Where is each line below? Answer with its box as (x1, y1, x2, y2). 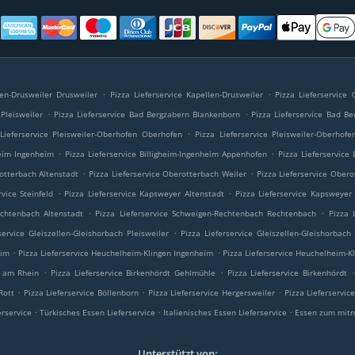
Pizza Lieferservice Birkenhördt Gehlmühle (50, 267, 216, 278)
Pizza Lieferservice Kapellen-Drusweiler (109, 89, 263, 100)
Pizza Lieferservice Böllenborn (23, 287, 139, 298)
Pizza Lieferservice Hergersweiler (147, 287, 275, 298)
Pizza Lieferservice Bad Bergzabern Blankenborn (54, 109, 241, 120)
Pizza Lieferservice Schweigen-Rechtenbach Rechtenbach (95, 208, 317, 219)
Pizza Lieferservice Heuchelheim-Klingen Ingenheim (18, 247, 214, 258)
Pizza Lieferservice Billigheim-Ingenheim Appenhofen (64, 148, 268, 159)
